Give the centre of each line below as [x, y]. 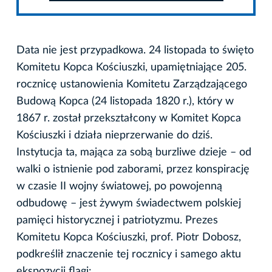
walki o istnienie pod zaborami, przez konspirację [133, 170]
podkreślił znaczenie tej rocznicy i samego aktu [129, 255]
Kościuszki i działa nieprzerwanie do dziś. [114, 136]
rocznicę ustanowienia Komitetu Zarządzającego [132, 85]
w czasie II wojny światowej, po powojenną [119, 187]
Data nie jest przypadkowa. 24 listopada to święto [135, 51]
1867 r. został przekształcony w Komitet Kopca [129, 119]
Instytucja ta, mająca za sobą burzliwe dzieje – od [134, 153]
